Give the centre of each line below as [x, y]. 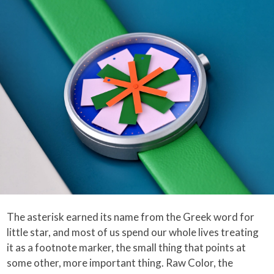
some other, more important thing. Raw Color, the [120, 263]
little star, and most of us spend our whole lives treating [133, 232]
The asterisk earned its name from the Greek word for [131, 217]
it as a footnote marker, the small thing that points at [127, 248]
